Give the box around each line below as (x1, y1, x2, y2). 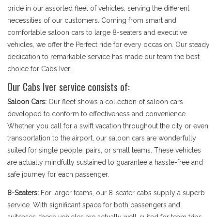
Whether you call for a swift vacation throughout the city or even (7, 122, 208, 130)
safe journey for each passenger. (7, 170, 109, 178)
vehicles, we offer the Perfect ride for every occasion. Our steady (7, 41, 210, 48)
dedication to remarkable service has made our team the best (7, 53, 200, 61)
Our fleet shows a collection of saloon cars (46, 98, 183, 106)
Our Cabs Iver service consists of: (7, 79, 130, 94)
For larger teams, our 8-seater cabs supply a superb (39, 189, 205, 197)
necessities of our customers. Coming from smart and (7, 16, 176, 24)
